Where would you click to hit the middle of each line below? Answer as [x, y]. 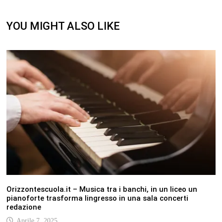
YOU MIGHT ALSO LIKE [63, 26]
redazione [24, 207]
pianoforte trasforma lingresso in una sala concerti [97, 198]
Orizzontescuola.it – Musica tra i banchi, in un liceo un [102, 189]
